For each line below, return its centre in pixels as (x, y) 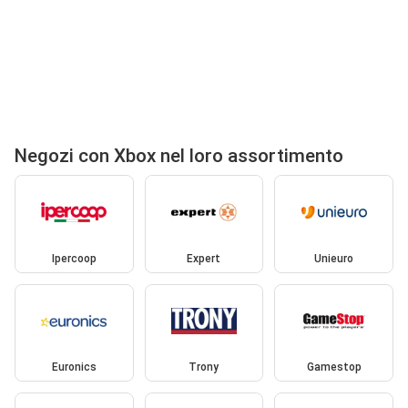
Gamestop (334, 367)
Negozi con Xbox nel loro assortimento (179, 156)
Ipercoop (74, 258)
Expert (204, 258)
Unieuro (334, 258)
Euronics (74, 367)
